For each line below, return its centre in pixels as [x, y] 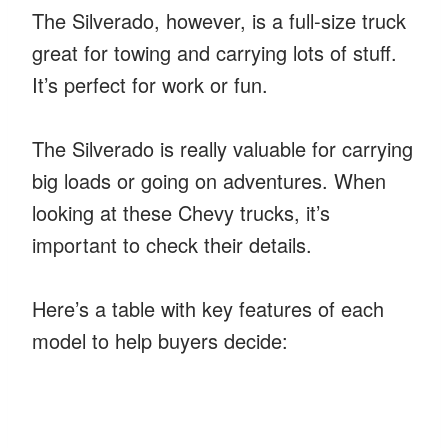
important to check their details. [172, 244]
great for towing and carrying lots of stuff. [214, 52]
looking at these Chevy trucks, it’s [181, 212]
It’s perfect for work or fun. [150, 84]
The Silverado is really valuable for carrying [222, 148]
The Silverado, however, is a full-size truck [219, 20]
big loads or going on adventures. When [209, 180]
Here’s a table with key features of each [208, 308]
